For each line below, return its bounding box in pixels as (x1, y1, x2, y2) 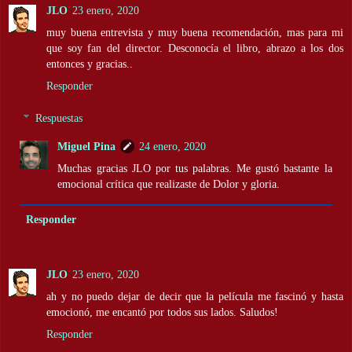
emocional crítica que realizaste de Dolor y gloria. (57, 178, 280, 191)
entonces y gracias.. (46, 57, 133, 70)
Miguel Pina (57, 140, 116, 153)
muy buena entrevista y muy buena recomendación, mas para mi (46, 25, 343, 38)
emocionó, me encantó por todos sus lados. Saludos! (46, 306, 278, 319)
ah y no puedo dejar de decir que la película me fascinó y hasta (46, 290, 343, 303)
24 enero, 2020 (139, 140, 207, 153)
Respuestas (35, 112, 83, 125)
